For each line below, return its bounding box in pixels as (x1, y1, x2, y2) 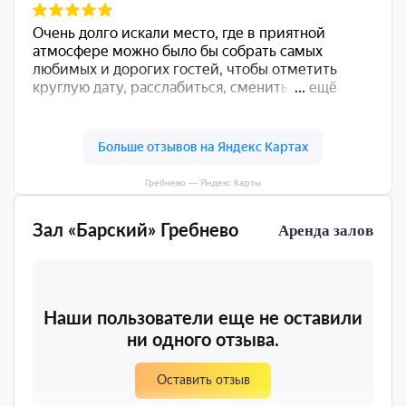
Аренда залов (278, 222, 373, 240)
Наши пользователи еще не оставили (43, 310, 362, 329)
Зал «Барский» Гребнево (33, 222, 238, 241)
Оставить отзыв (156, 374, 250, 388)
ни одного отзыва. (127, 332, 279, 351)
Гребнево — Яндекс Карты (145, 178, 261, 188)
